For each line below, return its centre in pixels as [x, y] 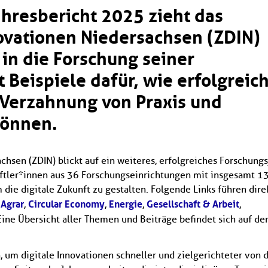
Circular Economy [66, 204]
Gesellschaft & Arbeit [193, 204]
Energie [126, 204]
